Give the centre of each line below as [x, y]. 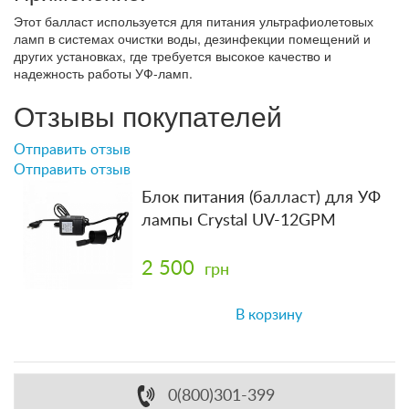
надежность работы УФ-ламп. [103, 73]
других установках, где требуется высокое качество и [173, 55]
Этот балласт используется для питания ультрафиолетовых [194, 21]
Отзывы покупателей [148, 115]
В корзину [268, 315]
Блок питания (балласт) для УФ [261, 198]
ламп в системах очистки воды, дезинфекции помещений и [192, 38]
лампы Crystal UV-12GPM [239, 220]
